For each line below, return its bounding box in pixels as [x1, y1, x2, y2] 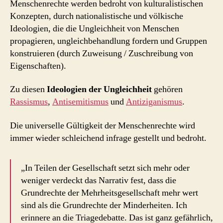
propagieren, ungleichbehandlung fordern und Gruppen [10, 35, 207, 47]
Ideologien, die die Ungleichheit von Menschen [10, 22, 179, 34]
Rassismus [10, 96, 48, 108]
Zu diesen [10, 84, 47, 96]
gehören [152, 84, 183, 96]
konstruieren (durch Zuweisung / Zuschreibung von [10, 47, 193, 59]
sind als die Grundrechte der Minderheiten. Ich [21, 199, 187, 211]
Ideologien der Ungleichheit [47, 84, 152, 96]
